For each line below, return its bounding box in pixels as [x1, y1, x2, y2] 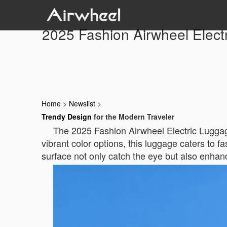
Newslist [69, 98, 95, 108]
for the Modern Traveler [92, 111, 174, 122]
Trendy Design [42, 111, 92, 122]
